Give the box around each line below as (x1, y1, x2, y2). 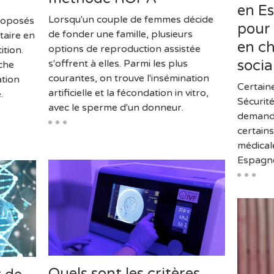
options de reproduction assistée (48, 43, 201, 56)
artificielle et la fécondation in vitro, (48, 87, 209, 100)
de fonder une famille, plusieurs (48, 28, 193, 41)
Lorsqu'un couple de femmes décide (48, 13, 213, 26)
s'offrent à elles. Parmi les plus (48, 57, 188, 70)
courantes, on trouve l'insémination (48, 72, 209, 85)
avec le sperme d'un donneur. (48, 102, 183, 114)
